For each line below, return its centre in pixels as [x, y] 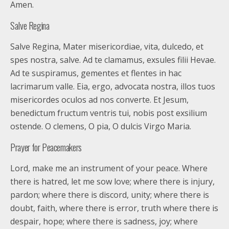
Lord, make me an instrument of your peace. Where [109, 168]
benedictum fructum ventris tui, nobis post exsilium [109, 113]
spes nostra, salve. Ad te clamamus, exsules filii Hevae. [113, 60]
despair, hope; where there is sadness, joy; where [104, 221]
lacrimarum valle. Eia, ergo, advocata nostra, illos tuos [113, 86]
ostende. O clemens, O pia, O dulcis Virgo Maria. [101, 126]
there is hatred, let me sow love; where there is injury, [112, 181]
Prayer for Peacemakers [46, 147]
